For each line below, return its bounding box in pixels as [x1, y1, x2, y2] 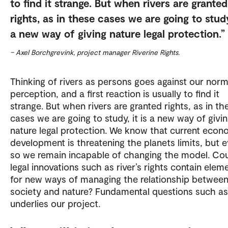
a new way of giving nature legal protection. [10, 26, 221, 40]
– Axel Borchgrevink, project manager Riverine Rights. [10, 47, 180, 56]
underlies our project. [10, 197, 100, 209]
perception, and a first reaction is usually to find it [10, 87, 219, 99]
